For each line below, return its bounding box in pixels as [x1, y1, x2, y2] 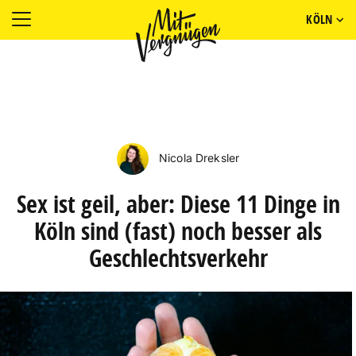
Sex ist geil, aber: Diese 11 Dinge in [16, 188, 340, 220]
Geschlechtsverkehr [88, 242, 268, 274]
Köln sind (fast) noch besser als [34, 215, 322, 247]
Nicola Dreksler [155, 150, 240, 164]
